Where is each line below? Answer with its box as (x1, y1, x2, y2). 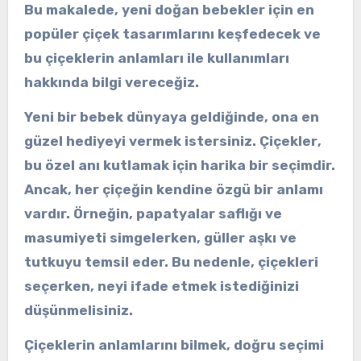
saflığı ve (214, 205, 282, 222)
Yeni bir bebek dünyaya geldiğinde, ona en (23, 109, 319, 126)
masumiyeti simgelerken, (23, 230, 204, 247)
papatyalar (135, 205, 215, 222)
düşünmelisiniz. (23, 302, 133, 319)
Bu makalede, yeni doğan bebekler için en (23, 2, 314, 19)
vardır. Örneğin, (23, 205, 136, 222)
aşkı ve (244, 230, 297, 247)
